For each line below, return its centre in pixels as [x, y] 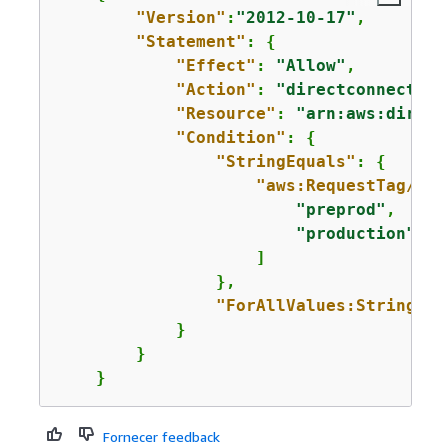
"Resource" [225, 113]
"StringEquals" [285, 161]
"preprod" [340, 209]
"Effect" [215, 65]
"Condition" [230, 137]
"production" [355, 233]
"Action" [215, 89]
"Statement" [190, 41]
